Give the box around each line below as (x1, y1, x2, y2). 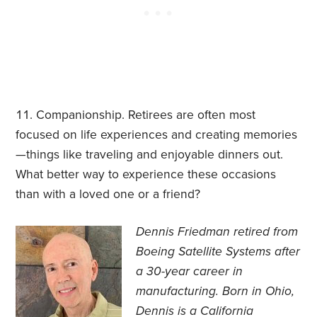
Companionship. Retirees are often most (36, 108, 256, 123)
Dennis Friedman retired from (136, 224, 299, 240)
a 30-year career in (136, 264, 243, 279)
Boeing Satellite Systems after (136, 244, 301, 260)
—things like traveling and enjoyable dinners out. (16, 147, 284, 163)
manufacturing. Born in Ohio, (136, 284, 295, 299)
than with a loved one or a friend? (16, 187, 201, 202)
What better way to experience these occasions (16, 167, 277, 183)
